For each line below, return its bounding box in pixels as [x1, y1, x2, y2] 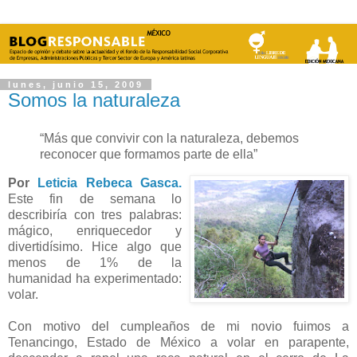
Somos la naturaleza [8, 89, 180, 112]
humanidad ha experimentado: [8, 271, 182, 285]
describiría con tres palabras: [8, 207, 182, 222]
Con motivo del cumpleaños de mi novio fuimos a [8, 319, 349, 333]
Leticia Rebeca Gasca [37, 175, 179, 190]
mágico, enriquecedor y [8, 223, 182, 237]
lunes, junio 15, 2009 [8, 80, 143, 90]
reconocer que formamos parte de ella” [40, 147, 257, 161]
